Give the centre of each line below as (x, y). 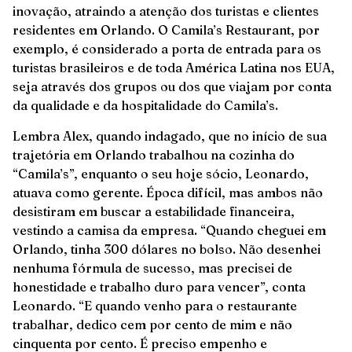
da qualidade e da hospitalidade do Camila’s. (145, 106)
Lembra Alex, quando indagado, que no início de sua (170, 136)
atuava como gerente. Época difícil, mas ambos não (168, 192)
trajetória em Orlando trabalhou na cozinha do (154, 154)
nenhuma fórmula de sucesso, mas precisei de (152, 268)
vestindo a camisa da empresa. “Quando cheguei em (169, 230)
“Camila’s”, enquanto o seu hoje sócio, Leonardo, (161, 173)
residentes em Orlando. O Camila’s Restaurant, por (166, 30)
